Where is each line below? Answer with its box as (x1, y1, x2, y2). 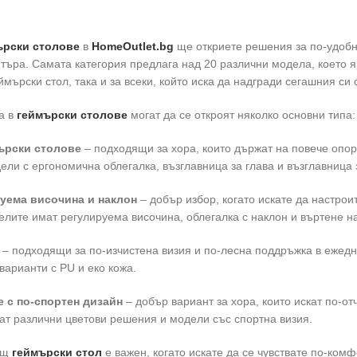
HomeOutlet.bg (91, 39, 174, 53)
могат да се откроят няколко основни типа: (127, 108, 355, 121)
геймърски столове (16, 108, 127, 121)
